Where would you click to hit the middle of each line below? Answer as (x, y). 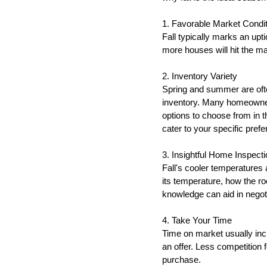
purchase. (181, 260)
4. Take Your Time (197, 221)
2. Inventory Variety (200, 76)
